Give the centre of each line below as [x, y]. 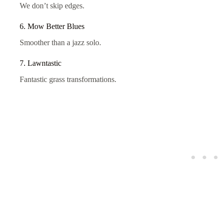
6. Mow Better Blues [52, 27]
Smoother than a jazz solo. [60, 43]
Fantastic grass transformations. [68, 79]
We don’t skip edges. [52, 6]
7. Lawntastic [41, 63]
